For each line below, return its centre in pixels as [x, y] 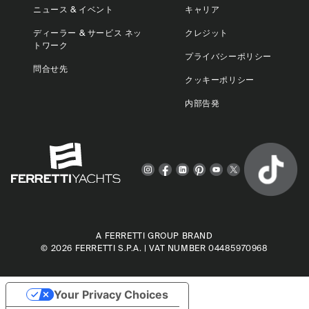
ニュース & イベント [73, 9]
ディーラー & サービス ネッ [88, 33]
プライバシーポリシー [228, 56]
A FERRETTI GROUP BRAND [154, 236]
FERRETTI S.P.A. [108, 248]
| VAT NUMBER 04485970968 [205, 248]
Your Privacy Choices [111, 295]
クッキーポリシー [220, 80]
